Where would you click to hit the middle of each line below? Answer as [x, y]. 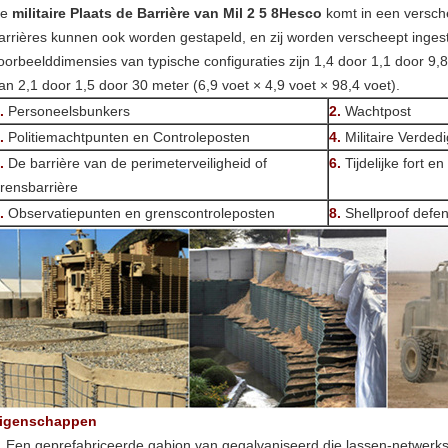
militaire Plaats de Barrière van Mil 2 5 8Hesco [167, 13]
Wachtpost [378, 111]
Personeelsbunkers [67, 111]
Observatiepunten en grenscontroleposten [139, 213]
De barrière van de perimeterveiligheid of [135, 163]
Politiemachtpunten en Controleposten [129, 137]
